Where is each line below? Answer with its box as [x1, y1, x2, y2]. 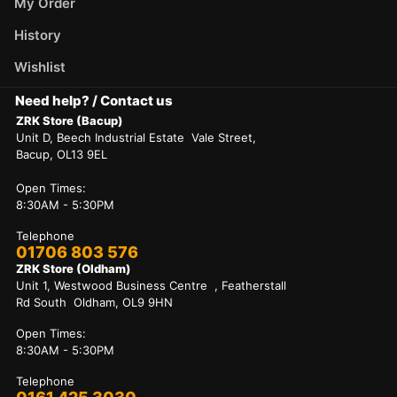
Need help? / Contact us [15, 91, 173, 109]
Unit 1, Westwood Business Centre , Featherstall [16, 277, 286, 292]
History [14, 26, 61, 43]
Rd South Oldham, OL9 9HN [16, 294, 173, 309]
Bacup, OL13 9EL [16, 146, 107, 161]
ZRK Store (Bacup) [16, 113, 123, 128]
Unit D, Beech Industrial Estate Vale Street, [16, 129, 256, 144]
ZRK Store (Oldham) [16, 261, 131, 276]
